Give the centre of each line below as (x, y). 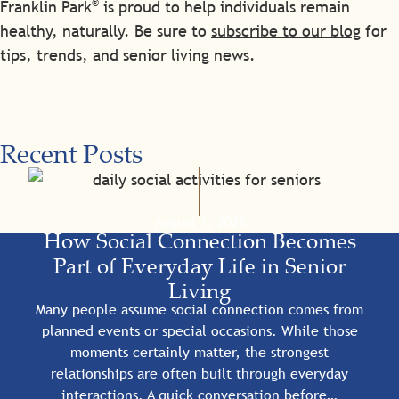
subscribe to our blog (286, 31)
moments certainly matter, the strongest (199, 352)
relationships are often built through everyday (199, 374)
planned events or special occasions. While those (199, 331)
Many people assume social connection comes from (199, 309)
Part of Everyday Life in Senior (199, 265)
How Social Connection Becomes (199, 240)
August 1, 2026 (199, 221)
